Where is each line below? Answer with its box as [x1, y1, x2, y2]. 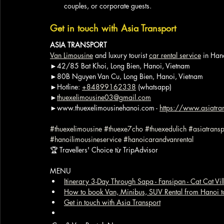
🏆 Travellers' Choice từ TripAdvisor [50, 145, 158, 154]
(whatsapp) [136, 82, 171, 91]
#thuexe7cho [104, 124, 143, 133]
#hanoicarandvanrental [123, 134, 193, 144]
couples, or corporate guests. [64, 1, 151, 10]
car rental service [149, 50, 201, 60]
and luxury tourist [93, 50, 149, 60]
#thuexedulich [145, 124, 186, 133]
